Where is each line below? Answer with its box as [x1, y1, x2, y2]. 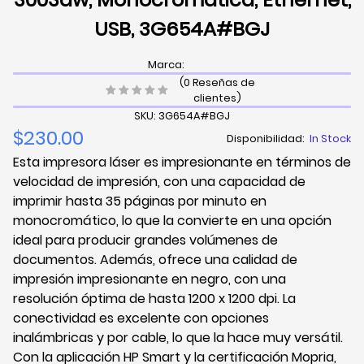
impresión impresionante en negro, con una [13, 270, 286, 289]
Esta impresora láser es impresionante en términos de [13, 153, 351, 172]
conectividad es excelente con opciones [13, 309, 269, 328]
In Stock [310, 131, 351, 145]
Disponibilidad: [227, 131, 310, 145]
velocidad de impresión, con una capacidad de [13, 172, 305, 192]
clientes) [193, 91, 241, 106]
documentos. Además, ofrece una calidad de [13, 250, 297, 270]
